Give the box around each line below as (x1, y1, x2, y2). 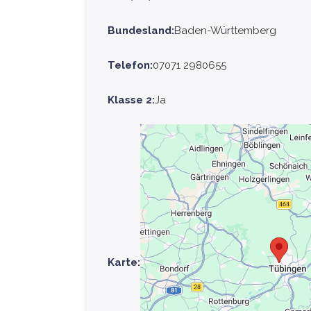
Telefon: (108, 58, 153, 72)
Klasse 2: (108, 93, 155, 106)
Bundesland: (108, 24, 174, 37)
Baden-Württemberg (174, 24, 277, 37)
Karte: (108, 255, 140, 269)
